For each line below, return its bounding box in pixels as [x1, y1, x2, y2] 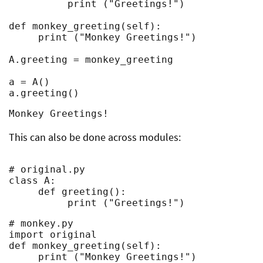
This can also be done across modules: [9, 130, 181, 144]
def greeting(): [9, 186, 38, 197]
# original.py [9, 164, 85, 175]
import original [9, 229, 97, 240]
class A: [9, 175, 56, 186]
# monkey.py [9, 218, 73, 229]
